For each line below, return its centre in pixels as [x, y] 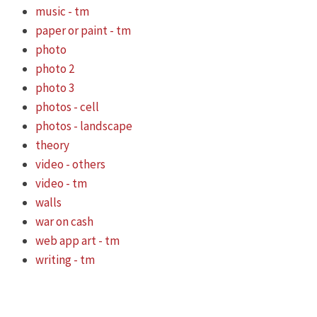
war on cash [64, 221]
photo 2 [55, 68]
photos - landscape [84, 126]
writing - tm [65, 259]
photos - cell [67, 106]
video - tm [61, 183]
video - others [70, 164]
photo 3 [55, 87]
